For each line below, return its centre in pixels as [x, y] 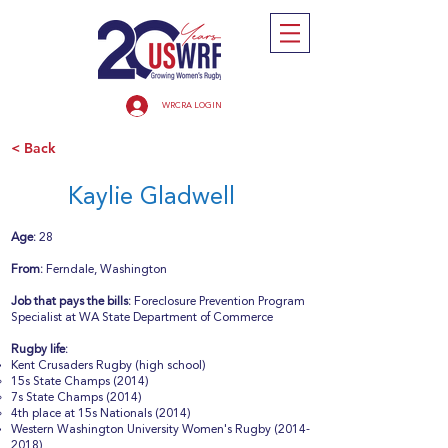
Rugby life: [39, 350]
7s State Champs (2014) [76, 398]
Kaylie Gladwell [151, 198]
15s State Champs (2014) [80, 382]
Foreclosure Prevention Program [218, 302]
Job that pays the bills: [71, 302]
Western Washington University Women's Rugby [142, 430]
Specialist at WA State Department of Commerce [142, 318]
